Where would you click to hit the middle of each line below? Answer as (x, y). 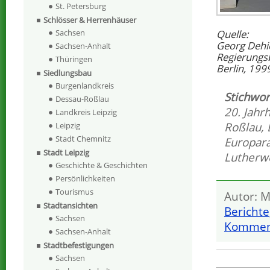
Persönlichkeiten (85, 179)
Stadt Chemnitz (83, 139)
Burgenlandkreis (85, 86)
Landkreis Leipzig (86, 112)
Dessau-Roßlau (82, 99)
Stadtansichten (71, 206)
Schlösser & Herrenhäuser (90, 20)
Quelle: (232, 34)
